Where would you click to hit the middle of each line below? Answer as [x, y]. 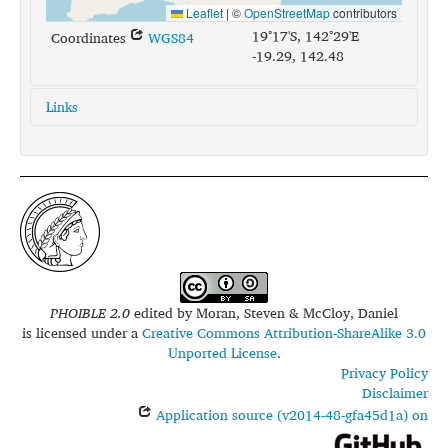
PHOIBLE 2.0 [90, 313]
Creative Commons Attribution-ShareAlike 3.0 [284, 333]
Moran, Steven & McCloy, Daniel [297, 313]
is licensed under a [82, 333]
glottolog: [78, 159]
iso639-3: [76, 201]
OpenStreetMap [287, 13]
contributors [363, 13]
